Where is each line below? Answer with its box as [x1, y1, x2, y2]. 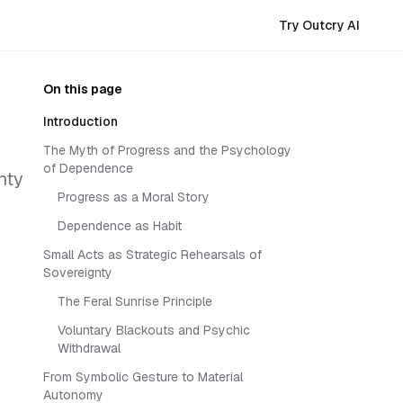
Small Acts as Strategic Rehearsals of [43, 246, 262, 263]
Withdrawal [58, 340, 121, 356]
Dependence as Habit [58, 218, 182, 234]
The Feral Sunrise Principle [58, 293, 212, 309]
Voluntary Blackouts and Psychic [58, 322, 250, 338]
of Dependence [43, 160, 133, 176]
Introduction [43, 113, 118, 130]
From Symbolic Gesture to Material [43, 369, 243, 385]
